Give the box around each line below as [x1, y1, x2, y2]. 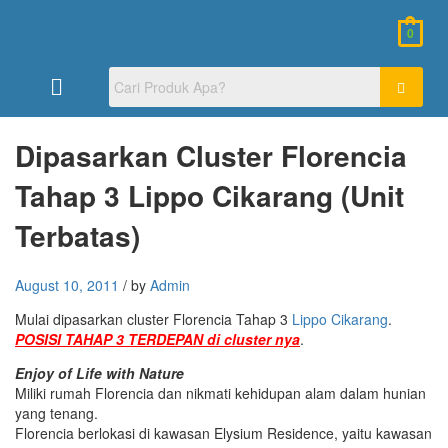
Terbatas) [15, 214, 140, 256]
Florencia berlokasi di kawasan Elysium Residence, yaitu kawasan [15, 422, 432, 443]
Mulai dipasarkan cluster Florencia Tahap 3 [15, 308, 292, 329]
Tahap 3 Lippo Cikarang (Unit [15, 174, 404, 216]
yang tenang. [15, 402, 98, 423]
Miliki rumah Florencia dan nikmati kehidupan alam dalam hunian [15, 382, 426, 403]
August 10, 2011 [15, 274, 119, 295]
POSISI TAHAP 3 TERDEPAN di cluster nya [15, 328, 300, 349]
